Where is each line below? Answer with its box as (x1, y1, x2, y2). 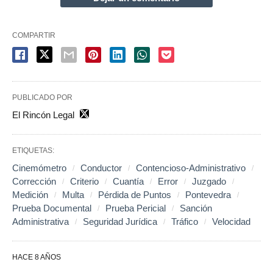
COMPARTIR (12, 31, 55, 40)
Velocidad (212, 216, 250, 227)
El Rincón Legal (12, 110, 74, 121)
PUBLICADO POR (12, 93, 73, 102)
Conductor (80, 163, 122, 174)
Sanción (180, 203, 212, 214)
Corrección (12, 176, 56, 187)
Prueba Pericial (105, 203, 166, 214)
